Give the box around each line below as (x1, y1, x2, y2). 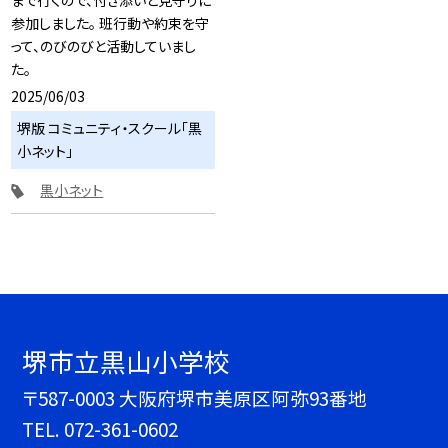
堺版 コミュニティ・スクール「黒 (17, 118, 203, 139)
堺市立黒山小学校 (22, 342, 231, 380)
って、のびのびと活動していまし (11, 36, 197, 57)
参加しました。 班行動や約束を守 (11, 13, 210, 34)
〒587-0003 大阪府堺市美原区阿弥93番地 (22, 384, 368, 412)
